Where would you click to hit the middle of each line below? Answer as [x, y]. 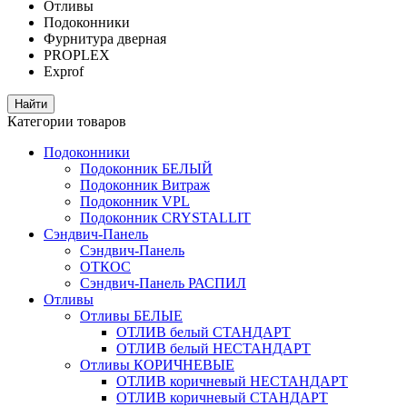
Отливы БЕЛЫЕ [131, 316]
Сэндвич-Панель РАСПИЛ [163, 283]
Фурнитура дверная [105, 39]
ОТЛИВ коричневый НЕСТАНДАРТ [232, 382]
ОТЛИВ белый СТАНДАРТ [203, 333]
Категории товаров [67, 122]
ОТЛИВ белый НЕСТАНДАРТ [213, 349]
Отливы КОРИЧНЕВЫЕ [157, 365]
